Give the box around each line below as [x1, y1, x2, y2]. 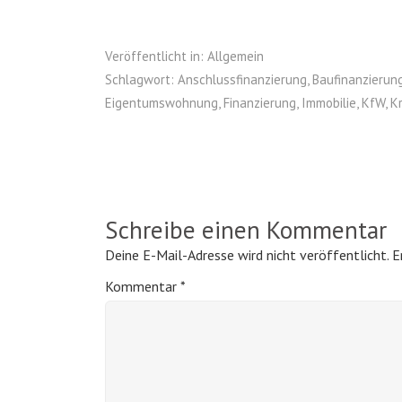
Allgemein [207, 48, 264, 66]
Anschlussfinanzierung [178, 71, 307, 89]
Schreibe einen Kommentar [105, 214, 387, 247]
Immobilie [301, 94, 356, 112]
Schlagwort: [105, 71, 174, 89]
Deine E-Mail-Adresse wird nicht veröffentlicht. [105, 246, 389, 265]
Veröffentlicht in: [105, 48, 204, 66]
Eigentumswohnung [105, 94, 218, 112]
